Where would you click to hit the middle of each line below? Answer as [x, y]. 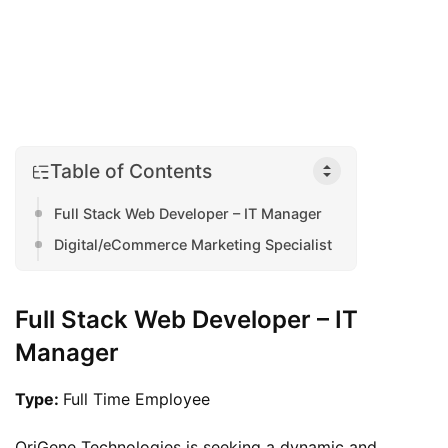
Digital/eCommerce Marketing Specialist [193, 245]
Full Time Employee [136, 399]
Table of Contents [131, 170]
